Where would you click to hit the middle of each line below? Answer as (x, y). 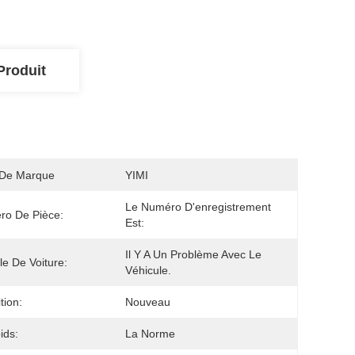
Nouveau (148, 302)
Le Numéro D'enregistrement (198, 207)
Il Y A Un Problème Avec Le (193, 254)
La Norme (150, 334)
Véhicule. (148, 270)
